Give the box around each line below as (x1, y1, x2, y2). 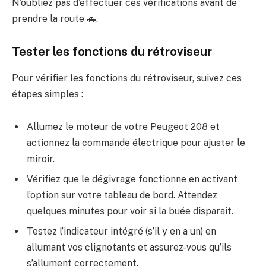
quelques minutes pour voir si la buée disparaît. (27, 205, 233, 217)
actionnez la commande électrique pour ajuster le (27, 137, 245, 149)
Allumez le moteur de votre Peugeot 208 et (27, 121, 220, 133)
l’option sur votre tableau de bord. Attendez (27, 189, 217, 201)
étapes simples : (12, 88, 83, 100)
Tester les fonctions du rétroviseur (12, 45, 212, 59)
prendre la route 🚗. (12, 12, 98, 24)
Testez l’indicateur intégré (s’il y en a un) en (27, 226, 216, 237)
